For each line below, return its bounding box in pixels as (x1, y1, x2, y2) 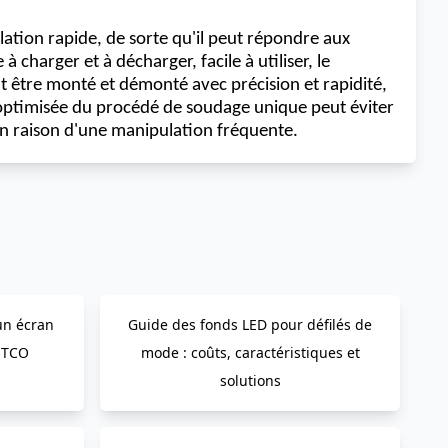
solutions (219, 371, 281, 390)
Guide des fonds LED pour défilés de (128, 315, 372, 334)
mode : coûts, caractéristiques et (140, 343, 360, 362)
